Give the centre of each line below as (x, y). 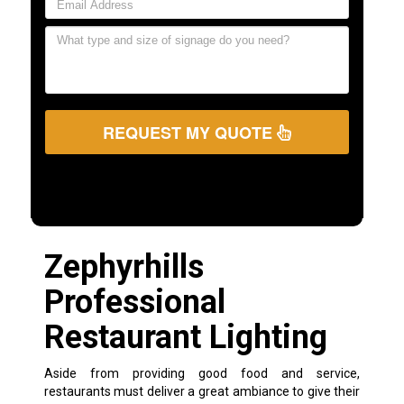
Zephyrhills (124, 266)
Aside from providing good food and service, (202, 373)
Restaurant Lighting (185, 337)
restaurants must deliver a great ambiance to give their (202, 391)
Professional (134, 302)
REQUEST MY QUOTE (189, 132)
